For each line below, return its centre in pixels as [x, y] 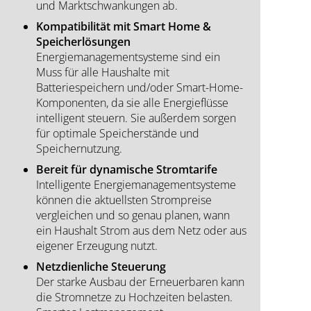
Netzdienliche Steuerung [101, 267]
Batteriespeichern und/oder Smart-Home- [140, 88]
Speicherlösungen [83, 42]
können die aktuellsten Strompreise [124, 200]
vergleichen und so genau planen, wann [133, 216]
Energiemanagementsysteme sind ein [128, 57]
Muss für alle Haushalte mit [103, 73]
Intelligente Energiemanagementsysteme [136, 185]
